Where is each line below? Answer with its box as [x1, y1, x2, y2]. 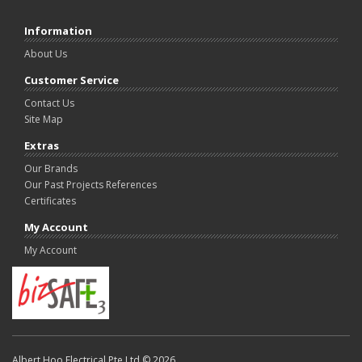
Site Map [24, 112, 63, 126]
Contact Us [24, 95, 74, 110]
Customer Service [24, 72, 119, 87]
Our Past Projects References [24, 177, 157, 192]
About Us [24, 46, 67, 61]
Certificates [24, 193, 76, 208]
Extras [24, 137, 59, 153]
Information [24, 23, 92, 38]
